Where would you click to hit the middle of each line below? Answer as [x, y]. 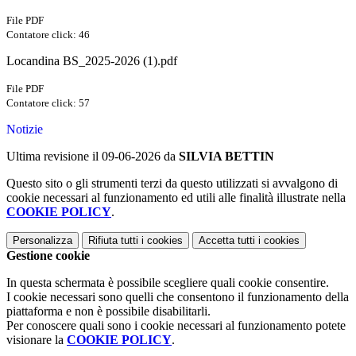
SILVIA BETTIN [226, 157]
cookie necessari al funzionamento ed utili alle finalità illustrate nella [176, 198]
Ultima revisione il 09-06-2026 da [93, 157]
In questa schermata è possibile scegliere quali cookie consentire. [168, 283]
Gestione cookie [48, 256]
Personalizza [43, 241]
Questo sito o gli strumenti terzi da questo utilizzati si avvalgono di [172, 184]
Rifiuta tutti [113, 241]
